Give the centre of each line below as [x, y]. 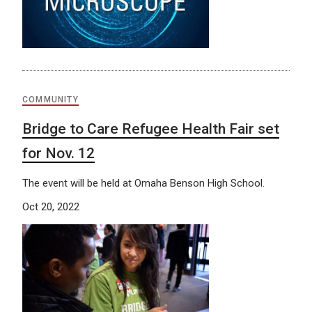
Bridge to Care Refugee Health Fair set [151, 128]
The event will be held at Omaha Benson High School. [143, 183]
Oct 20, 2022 [51, 206]
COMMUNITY [50, 99]
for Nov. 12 [58, 153]
